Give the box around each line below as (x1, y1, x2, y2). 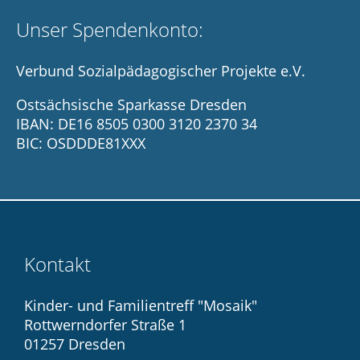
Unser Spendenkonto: (16, 16, 203, 43)
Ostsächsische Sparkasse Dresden (16, 95, 247, 115)
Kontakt (24, 251, 91, 278)
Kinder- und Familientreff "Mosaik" (24, 296, 257, 316)
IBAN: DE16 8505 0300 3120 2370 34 (16, 114, 257, 134)
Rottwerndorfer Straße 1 (24, 315, 186, 335)
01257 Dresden (24, 334, 125, 354)
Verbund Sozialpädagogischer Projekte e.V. (16, 61, 305, 81)
